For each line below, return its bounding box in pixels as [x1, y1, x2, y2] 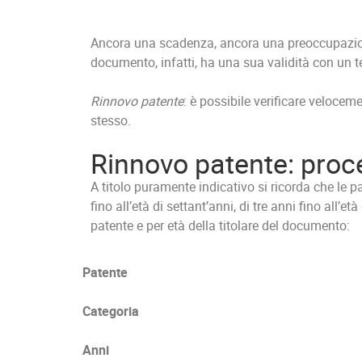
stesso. [90, 112, 131, 130]
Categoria [82, 302, 139, 321]
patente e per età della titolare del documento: [90, 217, 350, 235]
